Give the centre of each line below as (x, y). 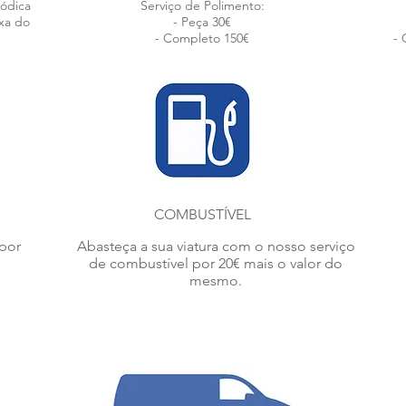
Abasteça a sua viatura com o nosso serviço (216, 246)
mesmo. (216, 280)
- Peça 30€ (202, 22)
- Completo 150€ (202, 38)
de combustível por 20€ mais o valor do (216, 263)
